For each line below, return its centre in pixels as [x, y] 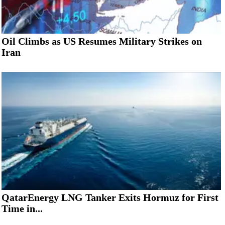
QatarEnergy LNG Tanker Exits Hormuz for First [110, 197]
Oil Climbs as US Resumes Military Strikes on [102, 41]
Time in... [22, 208]
